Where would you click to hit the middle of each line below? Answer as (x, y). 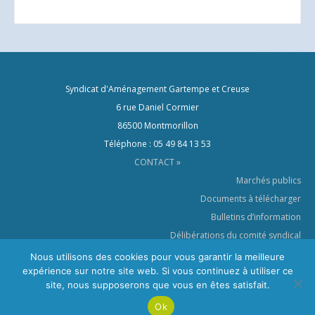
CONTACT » (157, 162)
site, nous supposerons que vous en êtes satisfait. (157, 285)
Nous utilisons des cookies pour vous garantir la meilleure (157, 257)
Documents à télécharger (251, 198)
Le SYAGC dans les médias (249, 253)
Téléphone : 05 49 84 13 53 (157, 143)
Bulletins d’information (256, 217)
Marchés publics (269, 180)
